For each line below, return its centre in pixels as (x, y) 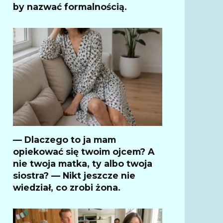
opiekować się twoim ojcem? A (84, 151)
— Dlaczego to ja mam (64, 139)
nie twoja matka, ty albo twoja (83, 163)
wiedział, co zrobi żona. (67, 187)
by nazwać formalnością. (70, 6)
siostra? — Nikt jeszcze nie (74, 175)
